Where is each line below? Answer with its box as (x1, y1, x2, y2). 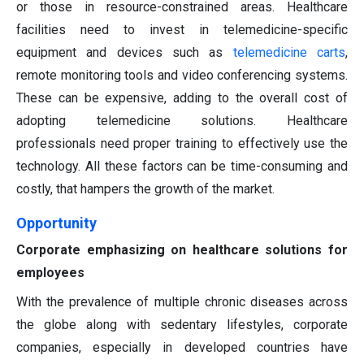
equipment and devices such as (16, 45, 233, 61)
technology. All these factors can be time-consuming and (16, 158, 348, 175)
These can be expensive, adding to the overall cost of (16, 90, 348, 106)
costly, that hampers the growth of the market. (16, 181, 275, 197)
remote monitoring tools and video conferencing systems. (16, 67, 348, 84)
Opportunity (16, 214, 97, 232)
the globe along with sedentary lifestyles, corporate (16, 317, 348, 333)
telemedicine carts (232, 45, 346, 61)
